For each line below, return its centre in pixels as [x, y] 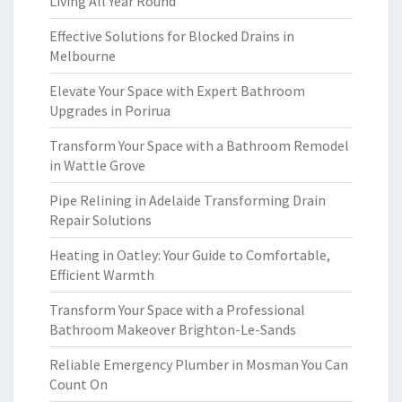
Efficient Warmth [102, 275]
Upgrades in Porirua [110, 110]
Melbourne [83, 56]
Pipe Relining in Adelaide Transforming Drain [188, 200]
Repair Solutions [100, 220]
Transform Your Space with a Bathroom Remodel [199, 145]
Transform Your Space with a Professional [177, 310]
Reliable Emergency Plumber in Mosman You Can [199, 364]
